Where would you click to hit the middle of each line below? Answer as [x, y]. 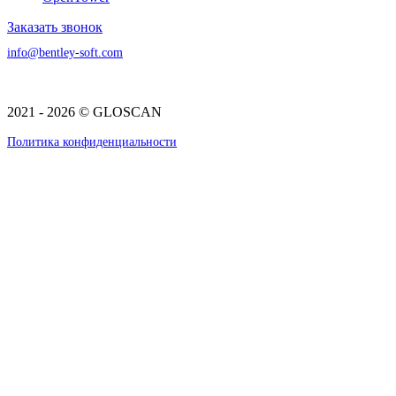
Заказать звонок [55, 27]
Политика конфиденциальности [92, 142]
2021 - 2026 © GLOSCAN [84, 112]
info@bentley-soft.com [65, 53]
